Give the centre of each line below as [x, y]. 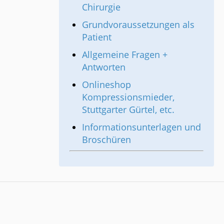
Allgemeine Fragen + [125, 54]
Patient [97, 37]
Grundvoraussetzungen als [138, 24]
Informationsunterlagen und [141, 127]
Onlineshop [106, 84]
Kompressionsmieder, [128, 97]
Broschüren [106, 139]
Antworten [104, 67]
